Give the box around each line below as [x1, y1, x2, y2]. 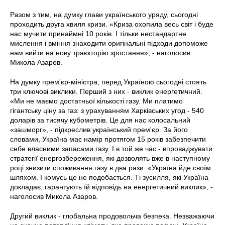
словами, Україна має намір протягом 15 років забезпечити [10, 135, 206, 143]
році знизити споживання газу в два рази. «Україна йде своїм [10, 163, 211, 172]
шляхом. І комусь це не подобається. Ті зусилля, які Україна [10, 173, 208, 181]
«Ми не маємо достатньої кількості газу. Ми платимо [10, 96, 183, 105]
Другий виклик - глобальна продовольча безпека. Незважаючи [10, 211, 214, 220]
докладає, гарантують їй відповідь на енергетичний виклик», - [10, 182, 213, 191]
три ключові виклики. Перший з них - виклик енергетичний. [10, 87, 202, 95]
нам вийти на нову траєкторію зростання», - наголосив [10, 48, 190, 57]
